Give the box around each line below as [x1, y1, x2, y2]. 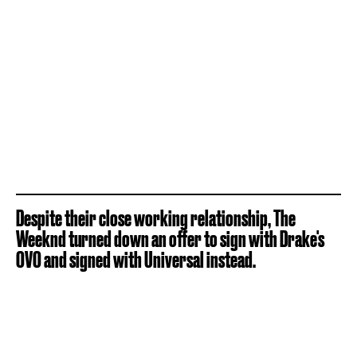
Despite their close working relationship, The [16, 205, 296, 230]
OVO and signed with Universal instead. [16, 246, 256, 272]
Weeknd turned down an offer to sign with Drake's [16, 226, 324, 251]
